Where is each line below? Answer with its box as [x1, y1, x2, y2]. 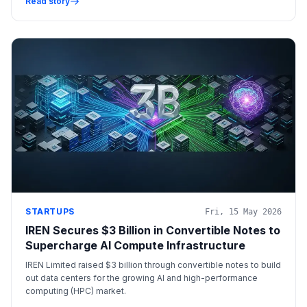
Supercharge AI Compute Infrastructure [25, 238, 245, 253]
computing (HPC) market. [25, 286, 126, 297]
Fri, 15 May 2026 [205, 207, 282, 217]
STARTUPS [25, 206, 75, 217]
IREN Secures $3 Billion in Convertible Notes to [25, 223, 280, 238]
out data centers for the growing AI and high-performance [25, 273, 258, 284]
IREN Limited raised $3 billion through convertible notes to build [25, 260, 281, 271]
